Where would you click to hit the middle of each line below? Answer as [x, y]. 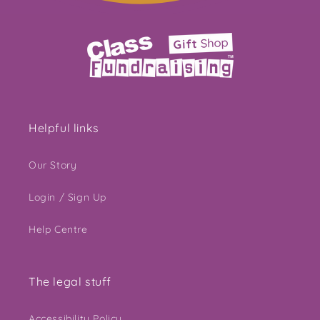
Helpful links [64, 128]
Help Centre [58, 229]
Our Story [53, 165]
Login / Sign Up [67, 197]
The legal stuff [70, 281]
